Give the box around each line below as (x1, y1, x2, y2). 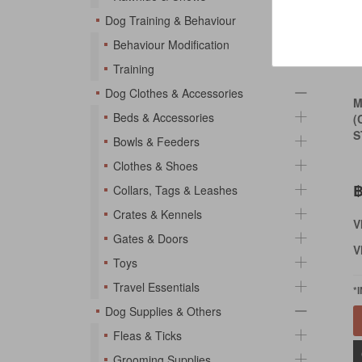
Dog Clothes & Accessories (105, 85, 243, 101)
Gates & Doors (113, 230, 188, 246)
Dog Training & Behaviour (105, 12, 236, 28)
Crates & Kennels (113, 206, 202, 222)
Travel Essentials (113, 279, 200, 295)
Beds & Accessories (113, 109, 214, 125)
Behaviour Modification (113, 36, 229, 53)
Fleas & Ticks (113, 327, 182, 343)
